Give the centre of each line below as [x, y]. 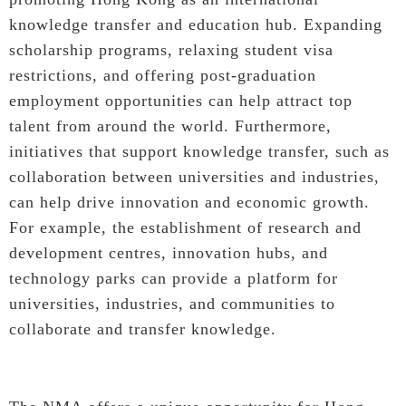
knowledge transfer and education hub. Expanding [196, 24]
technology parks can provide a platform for [174, 278]
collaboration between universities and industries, [194, 176]
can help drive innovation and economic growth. [189, 202]
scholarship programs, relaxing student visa [171, 49]
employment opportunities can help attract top [181, 100]
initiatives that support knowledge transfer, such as [199, 151]
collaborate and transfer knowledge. [143, 329]
